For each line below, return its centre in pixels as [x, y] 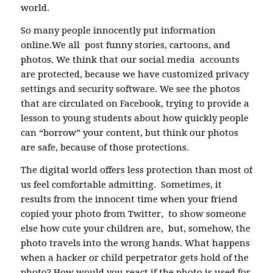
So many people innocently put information [118, 30]
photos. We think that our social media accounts [130, 60]
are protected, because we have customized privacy [134, 74]
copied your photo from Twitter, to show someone [133, 214]
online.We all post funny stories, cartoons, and [125, 45]
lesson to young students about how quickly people [134, 118]
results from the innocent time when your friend [129, 199]
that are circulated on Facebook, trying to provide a [135, 104]
